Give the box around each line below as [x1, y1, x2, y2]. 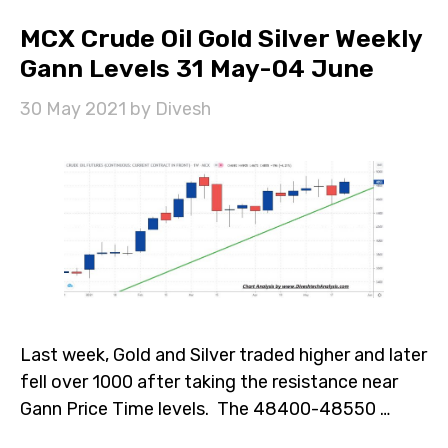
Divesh [155, 98, 211, 121]
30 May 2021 [20, 98, 126, 121]
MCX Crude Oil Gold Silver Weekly [20, 24, 422, 54]
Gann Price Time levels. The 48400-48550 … [20, 397, 390, 420]
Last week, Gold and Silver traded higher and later [20, 343, 427, 366]
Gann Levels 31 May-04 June [20, 54, 374, 84]
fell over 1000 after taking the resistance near [20, 370, 398, 393]
